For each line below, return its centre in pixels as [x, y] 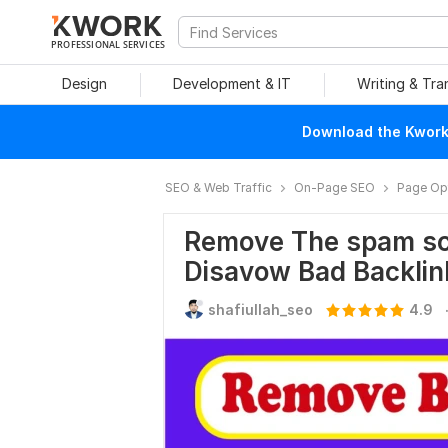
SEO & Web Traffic [218, 187]
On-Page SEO [334, 187]
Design [84, 83]
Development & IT [232, 83]
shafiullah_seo [260, 309]
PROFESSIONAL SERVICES [108, 44]
